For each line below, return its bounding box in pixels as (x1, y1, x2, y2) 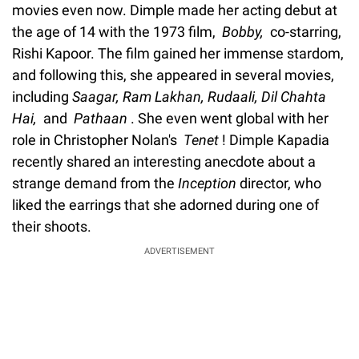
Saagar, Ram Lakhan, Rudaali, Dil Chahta (72, 87, 326, 105)
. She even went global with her (127, 109, 329, 127)
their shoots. (12, 217, 91, 235)
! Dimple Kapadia (219, 131, 329, 148)
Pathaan (74, 109, 127, 127)
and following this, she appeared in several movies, (12, 66, 334, 83)
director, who (236, 174, 321, 192)
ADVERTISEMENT (144, 245, 215, 256)
